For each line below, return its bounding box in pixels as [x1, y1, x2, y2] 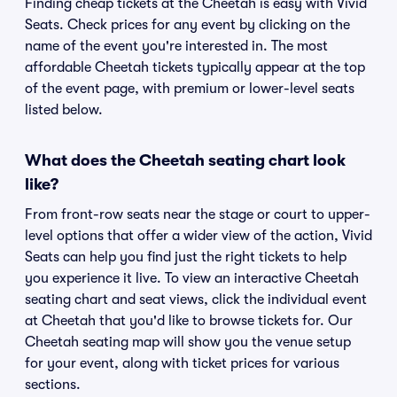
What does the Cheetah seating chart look [25, 152, 346, 169]
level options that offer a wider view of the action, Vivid [25, 228, 372, 244]
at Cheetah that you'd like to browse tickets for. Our [25, 313, 353, 329]
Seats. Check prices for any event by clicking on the [25, 17, 350, 33]
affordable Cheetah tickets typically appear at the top [25, 59, 365, 75]
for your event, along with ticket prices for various [25, 355, 339, 371]
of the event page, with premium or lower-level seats [25, 81, 354, 97]
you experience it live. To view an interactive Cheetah [25, 270, 359, 286]
